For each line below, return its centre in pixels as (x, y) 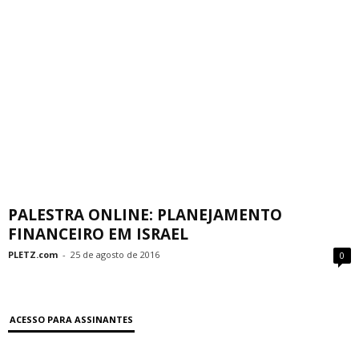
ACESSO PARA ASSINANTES (71, 319)
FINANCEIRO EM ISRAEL (98, 234)
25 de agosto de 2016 (115, 254)
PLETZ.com (33, 254)
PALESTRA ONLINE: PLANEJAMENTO (145, 214)
